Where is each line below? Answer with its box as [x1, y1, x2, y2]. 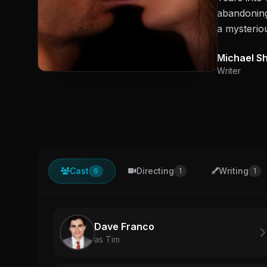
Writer [217, 65, 241, 76]
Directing [136, 165, 174, 176]
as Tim [94, 234, 120, 244]
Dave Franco [94, 220, 154, 232]
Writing [219, 165, 249, 176]
